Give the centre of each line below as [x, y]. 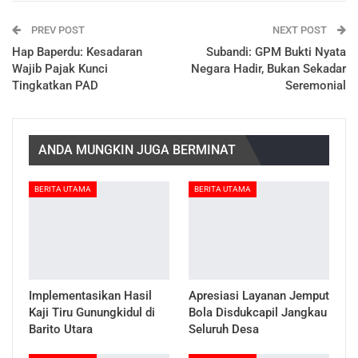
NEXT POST [301, 30]
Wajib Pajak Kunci [60, 68]
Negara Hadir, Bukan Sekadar [268, 68]
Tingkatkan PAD [55, 85]
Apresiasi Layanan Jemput [259, 295]
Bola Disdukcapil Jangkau [258, 312]
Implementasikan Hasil [90, 295]
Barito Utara [61, 329]
